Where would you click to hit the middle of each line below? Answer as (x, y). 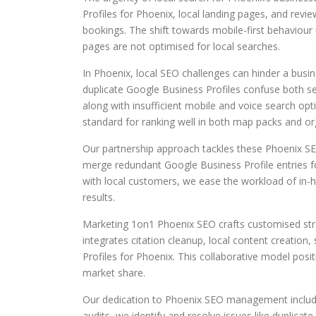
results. (99, 197)
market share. (114, 273)
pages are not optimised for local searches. (181, 46)
